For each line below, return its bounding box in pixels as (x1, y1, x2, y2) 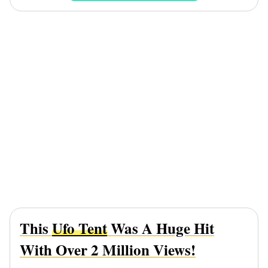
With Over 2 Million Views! (20, 239, 196, 261)
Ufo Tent (52, 217, 107, 240)
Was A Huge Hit (107, 217, 214, 240)
